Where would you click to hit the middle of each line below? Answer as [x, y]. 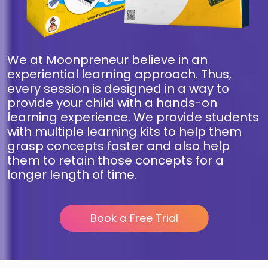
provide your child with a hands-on [112, 103]
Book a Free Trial [134, 218]
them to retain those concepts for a [115, 160]
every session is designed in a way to [118, 88]
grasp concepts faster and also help [118, 146]
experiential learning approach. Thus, [119, 74]
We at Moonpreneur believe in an [107, 60]
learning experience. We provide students [133, 117]
